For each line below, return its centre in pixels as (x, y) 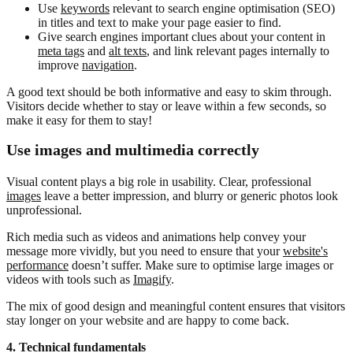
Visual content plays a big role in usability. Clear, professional (159, 182)
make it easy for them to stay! (79, 121)
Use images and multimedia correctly (133, 150)
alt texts (128, 51)
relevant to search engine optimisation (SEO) (222, 9)
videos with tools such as (70, 280)
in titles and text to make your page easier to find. (160, 23)
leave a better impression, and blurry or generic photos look (190, 196)
